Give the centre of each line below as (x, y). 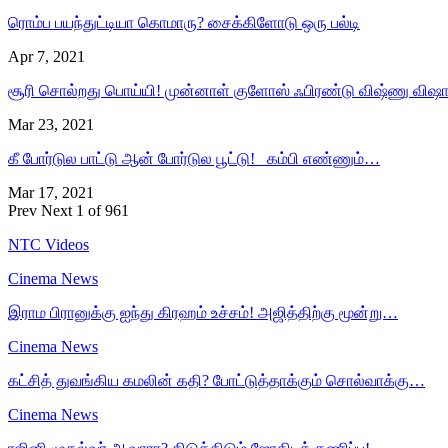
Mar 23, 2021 (51, 124)
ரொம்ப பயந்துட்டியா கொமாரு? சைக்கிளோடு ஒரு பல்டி (184, 22)
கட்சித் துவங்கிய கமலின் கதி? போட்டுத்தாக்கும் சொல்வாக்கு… (216, 380)
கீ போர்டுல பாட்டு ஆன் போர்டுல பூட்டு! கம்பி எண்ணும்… (194, 158)
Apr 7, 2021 (46, 56)
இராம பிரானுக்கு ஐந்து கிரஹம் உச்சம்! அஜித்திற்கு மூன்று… (203, 312)
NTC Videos (48, 244)
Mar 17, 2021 (51, 192)
